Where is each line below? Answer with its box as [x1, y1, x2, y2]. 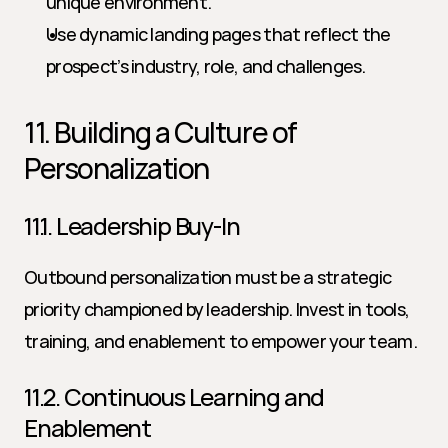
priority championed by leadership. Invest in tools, [24, 297, 410, 321]
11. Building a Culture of [24, 113, 298, 151]
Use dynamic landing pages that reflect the [46, 22, 391, 46]
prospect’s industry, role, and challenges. [46, 54, 366, 78]
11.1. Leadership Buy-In [24, 209, 240, 242]
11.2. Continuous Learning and [24, 380, 325, 413]
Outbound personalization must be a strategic [24, 265, 392, 289]
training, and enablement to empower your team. [24, 329, 417, 353]
